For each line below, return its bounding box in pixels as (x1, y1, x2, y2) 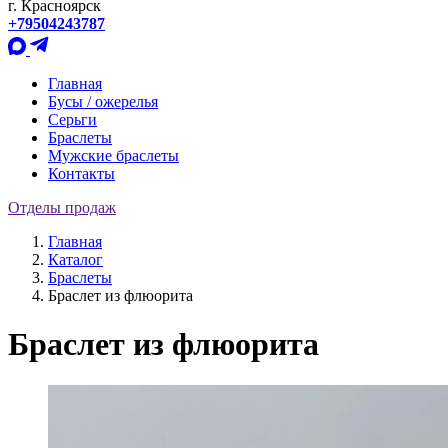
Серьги (48, 111, 97, 128)
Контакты (48, 165, 115, 182)
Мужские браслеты (48, 147, 179, 164)
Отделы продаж (8, 199, 116, 216)
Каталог (48, 251, 103, 268)
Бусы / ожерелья (48, 93, 158, 110)
